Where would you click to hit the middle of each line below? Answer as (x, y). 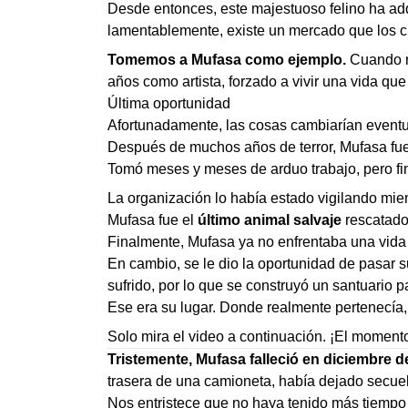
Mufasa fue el (153, 220)
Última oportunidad (169, 103)
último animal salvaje (270, 220)
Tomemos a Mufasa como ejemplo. (227, 60)
